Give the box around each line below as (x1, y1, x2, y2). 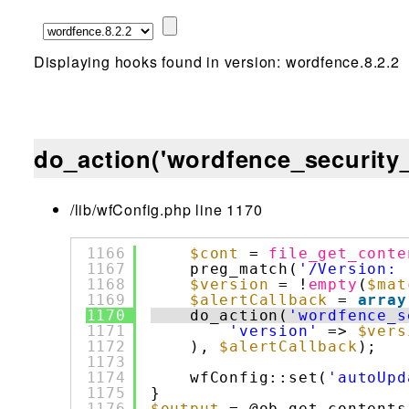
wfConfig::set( (190, 369, 329, 387)
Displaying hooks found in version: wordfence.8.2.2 (33, 50, 400, 72)
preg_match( (190, 260, 299, 278)
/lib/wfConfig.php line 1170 (69, 199, 263, 221)
